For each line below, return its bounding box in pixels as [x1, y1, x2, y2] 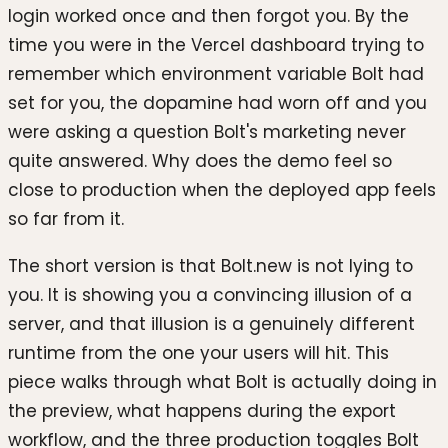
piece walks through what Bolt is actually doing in [8, 370, 437, 395]
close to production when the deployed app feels [8, 177, 436, 202]
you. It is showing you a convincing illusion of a [8, 283, 412, 308]
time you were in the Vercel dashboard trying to [8, 32, 424, 57]
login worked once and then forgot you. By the [8, 3, 409, 28]
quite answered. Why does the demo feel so [8, 148, 392, 173]
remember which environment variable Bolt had [8, 61, 424, 86]
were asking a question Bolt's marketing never [8, 119, 406, 144]
